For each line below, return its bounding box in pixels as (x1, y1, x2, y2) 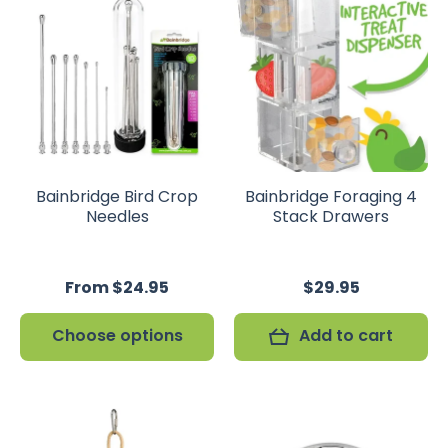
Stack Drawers (273, 205, 389, 228)
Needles (85, 205, 149, 228)
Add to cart (299, 324, 393, 347)
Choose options (51, 324, 183, 347)
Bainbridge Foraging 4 (245, 185, 417, 208)
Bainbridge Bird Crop (36, 185, 198, 208)
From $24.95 (65, 276, 169, 299)
